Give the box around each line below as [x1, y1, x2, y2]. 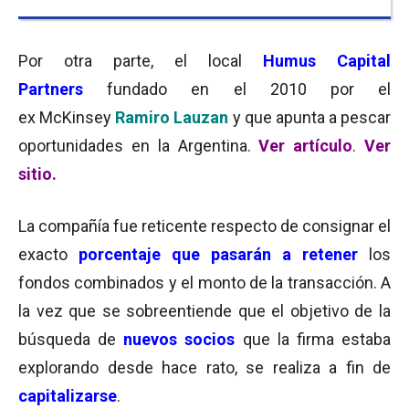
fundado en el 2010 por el [83, 79, 391, 99]
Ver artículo [258, 136, 353, 155]
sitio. [18, 164, 57, 184]
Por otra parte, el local [18, 51, 263, 70]
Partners [18, 79, 83, 99]
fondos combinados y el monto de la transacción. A [18, 273, 391, 292]
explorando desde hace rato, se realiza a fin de [18, 358, 391, 377]
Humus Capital [263, 51, 391, 70]
